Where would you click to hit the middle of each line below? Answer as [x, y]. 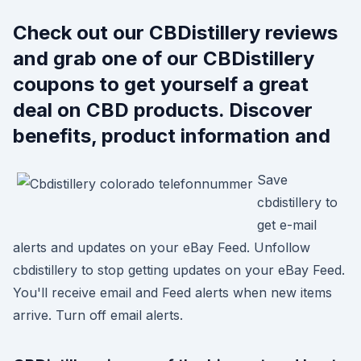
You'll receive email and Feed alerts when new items [172, 293]
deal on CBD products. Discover [163, 110]
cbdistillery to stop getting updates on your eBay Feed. [179, 270]
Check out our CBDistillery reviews [175, 33]
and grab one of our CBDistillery [164, 58]
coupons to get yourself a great [161, 84]
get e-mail [287, 225]
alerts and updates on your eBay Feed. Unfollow [162, 247]
